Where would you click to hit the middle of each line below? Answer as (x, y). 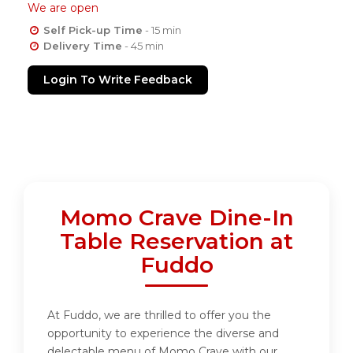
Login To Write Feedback (118, 80)
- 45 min (143, 46)
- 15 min (162, 30)
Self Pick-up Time (93, 30)
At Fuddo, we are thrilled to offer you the (159, 316)
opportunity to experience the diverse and (163, 334)
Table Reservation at (176, 242)
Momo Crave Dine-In (176, 218)
